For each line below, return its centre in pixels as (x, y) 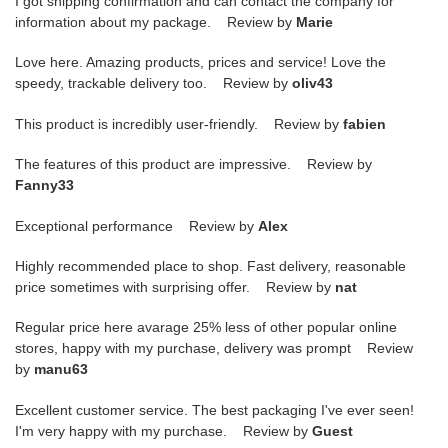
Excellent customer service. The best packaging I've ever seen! (214, 409)
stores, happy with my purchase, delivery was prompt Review (214, 348)
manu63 (61, 369)
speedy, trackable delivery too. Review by (153, 83)
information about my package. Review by (155, 21)
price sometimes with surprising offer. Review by (175, 287)
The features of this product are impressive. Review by (193, 164)
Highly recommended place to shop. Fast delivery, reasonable (210, 266)
